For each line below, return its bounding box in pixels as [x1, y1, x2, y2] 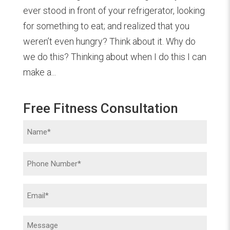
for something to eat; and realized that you [23, 20, 189, 31]
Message [22, 217, 59, 227]
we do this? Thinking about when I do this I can [23, 51, 206, 62]
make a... [23, 66, 56, 78]
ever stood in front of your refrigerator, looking [23, 5, 205, 16]
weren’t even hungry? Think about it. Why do [23, 35, 196, 47]
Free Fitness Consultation [23, 100, 178, 116]
